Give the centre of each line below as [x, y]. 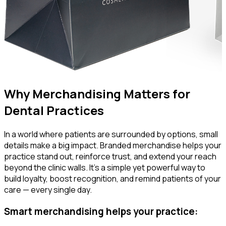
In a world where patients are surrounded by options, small [111, 134]
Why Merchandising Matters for [97, 94]
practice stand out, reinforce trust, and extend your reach [110, 157]
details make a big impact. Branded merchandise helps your [113, 146]
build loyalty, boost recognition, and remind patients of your [112, 179]
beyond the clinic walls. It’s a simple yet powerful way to [105, 168]
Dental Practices [54, 110]
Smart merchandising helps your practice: [101, 212]
